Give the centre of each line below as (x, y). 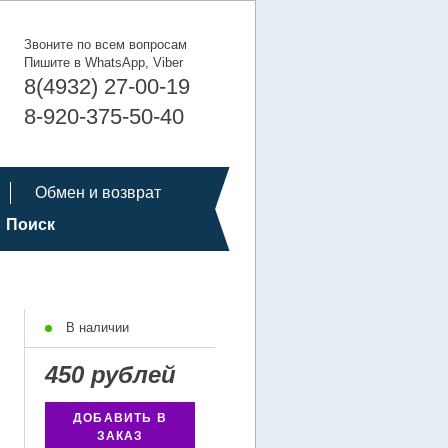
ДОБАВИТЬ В (120, 418)
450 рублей (110, 374)
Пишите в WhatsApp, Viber (103, 62)
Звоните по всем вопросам (105, 44)
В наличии (95, 327)
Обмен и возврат (97, 192)
